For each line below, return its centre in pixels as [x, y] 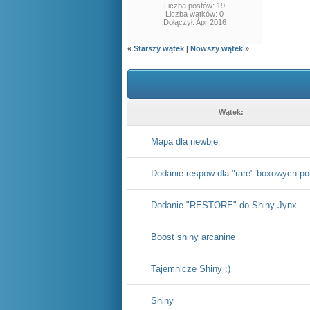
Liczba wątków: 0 [194, 14]
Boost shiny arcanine [193, 237]
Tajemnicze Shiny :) [191, 269]
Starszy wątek [159, 48]
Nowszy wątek [217, 48]
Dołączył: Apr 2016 [194, 22]
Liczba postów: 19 [194, 6]
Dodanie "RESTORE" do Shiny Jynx [224, 205]
